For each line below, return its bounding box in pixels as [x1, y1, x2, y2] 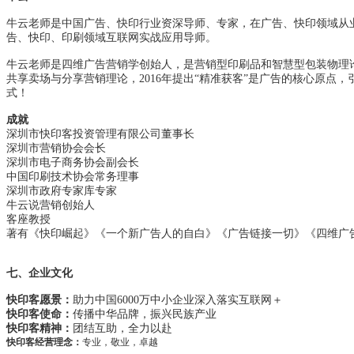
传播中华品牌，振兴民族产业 [73, 308, 217, 321]
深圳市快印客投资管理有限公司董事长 [6, 128, 194, 141]
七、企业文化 [6, 267, 73, 280]
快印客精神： [6, 322, 73, 335]
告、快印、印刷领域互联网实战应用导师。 [6, 32, 217, 44]
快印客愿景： [6, 294, 73, 307]
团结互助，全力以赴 [73, 322, 172, 335]
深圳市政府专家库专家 [6, 185, 117, 198]
